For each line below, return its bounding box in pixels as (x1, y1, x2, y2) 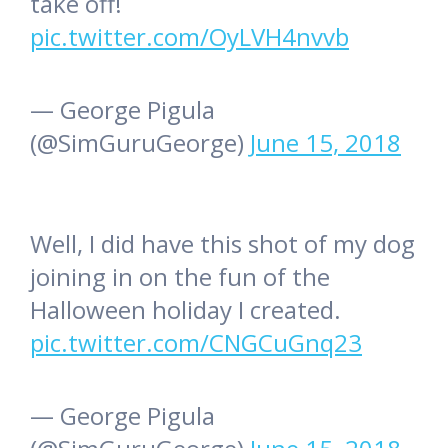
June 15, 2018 (250, 126, 401, 160)
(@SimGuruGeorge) (30, 126, 250, 160)
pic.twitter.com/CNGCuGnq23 (30, 326, 362, 360)
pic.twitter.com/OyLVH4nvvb (30, 20, 349, 54)
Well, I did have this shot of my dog (30, 227, 415, 261)
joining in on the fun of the (30, 260, 330, 294)
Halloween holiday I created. (30, 293, 341, 327)
